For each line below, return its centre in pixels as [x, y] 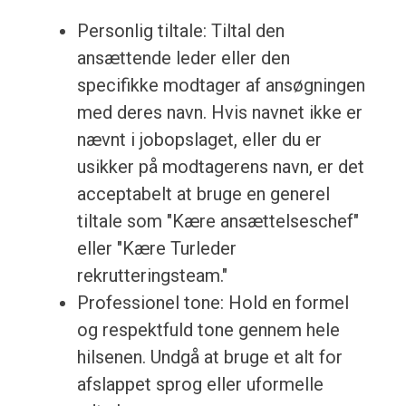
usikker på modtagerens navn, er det [220, 167]
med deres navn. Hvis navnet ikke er [219, 113]
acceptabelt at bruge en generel [203, 194]
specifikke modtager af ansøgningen [221, 86]
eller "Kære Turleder [156, 249]
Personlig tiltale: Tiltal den [180, 31]
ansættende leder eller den [183, 58]
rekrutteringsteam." [152, 276]
